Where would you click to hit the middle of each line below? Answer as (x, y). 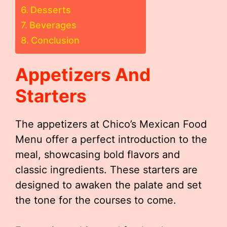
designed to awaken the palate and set (108, 185)
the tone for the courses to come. (96, 200)
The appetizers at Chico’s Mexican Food (111, 124)
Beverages (53, 25)
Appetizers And (83, 74)
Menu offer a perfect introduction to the (111, 139)
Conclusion (55, 40)
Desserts (50, 10)
